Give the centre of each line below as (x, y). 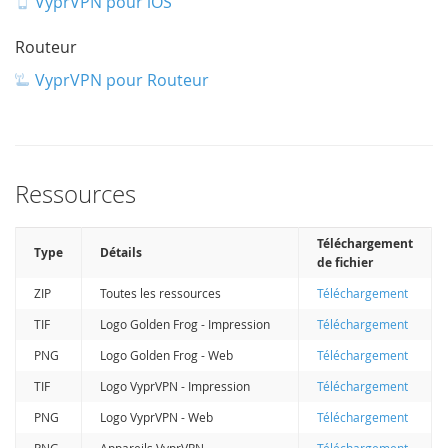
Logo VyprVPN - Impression (175, 385)
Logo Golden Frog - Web (167, 354)
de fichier (345, 262)
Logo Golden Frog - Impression (185, 323)
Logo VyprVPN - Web (157, 416)
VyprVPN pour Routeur (122, 79)
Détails (121, 252)
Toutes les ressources (161, 292)
